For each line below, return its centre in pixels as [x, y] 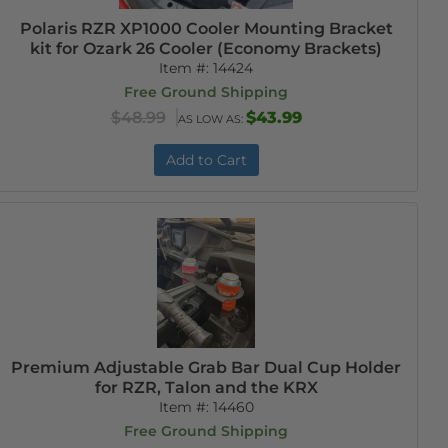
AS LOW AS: [211, 119]
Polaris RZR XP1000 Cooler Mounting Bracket [206, 28]
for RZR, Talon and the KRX [206, 387]
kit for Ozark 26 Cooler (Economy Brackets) [206, 48]
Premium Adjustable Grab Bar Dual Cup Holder [206, 367]
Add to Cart [206, 160]
